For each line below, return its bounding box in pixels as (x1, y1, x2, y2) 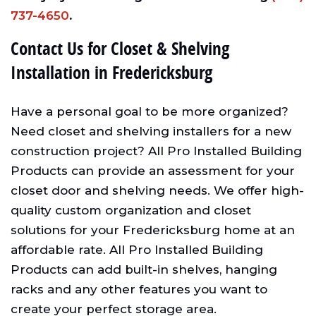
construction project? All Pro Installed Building (11, 144, 302, 159)
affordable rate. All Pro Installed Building (11, 243, 263, 257)
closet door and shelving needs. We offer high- (11, 183, 304, 198)
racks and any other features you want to (11, 282, 267, 297)
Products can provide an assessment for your (11, 164, 295, 178)
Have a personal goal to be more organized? (11, 104, 288, 119)
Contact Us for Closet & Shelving (11, 36, 229, 61)
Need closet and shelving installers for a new (11, 124, 291, 139)
